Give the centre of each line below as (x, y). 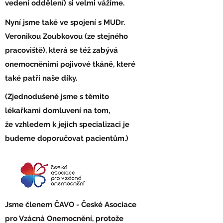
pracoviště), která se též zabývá (61, 50)
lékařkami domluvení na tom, (57, 111)
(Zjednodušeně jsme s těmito (57, 97)
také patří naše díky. (41, 78)
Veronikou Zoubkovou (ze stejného (66, 36)
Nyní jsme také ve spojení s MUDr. (65, 22)
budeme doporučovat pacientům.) (67, 138)
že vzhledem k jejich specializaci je (67, 124)
